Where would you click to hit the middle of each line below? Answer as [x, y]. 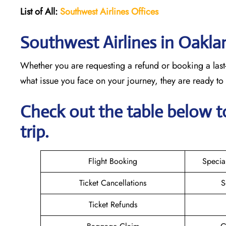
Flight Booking [113, 161]
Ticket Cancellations [113, 183]
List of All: [39, 11]
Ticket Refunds [113, 204]
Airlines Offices [129, 11]
